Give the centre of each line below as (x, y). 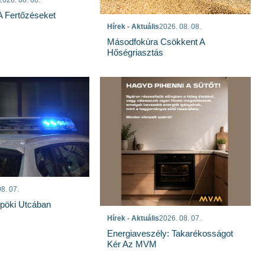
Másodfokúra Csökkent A (156, 41)
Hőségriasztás (135, 52)
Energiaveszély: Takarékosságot (170, 234)
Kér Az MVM (132, 244)
